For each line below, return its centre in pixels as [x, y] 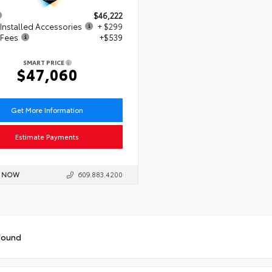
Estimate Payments [47, 137]
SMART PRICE [44, 62]
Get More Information [47, 110]
